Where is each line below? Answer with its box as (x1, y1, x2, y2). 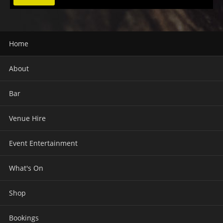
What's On (9, 163, 43, 173)
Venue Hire (9, 113, 46, 123)
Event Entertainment (9, 138, 78, 148)
